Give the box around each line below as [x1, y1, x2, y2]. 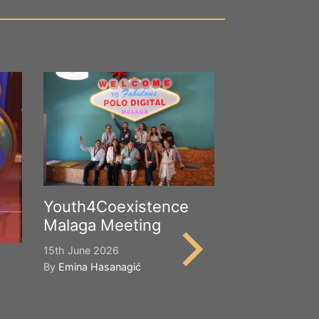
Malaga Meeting [43, 216, 161, 234]
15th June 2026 [43, 244, 119, 256]
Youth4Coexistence [43, 197, 189, 216]
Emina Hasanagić [58, 261, 141, 273]
